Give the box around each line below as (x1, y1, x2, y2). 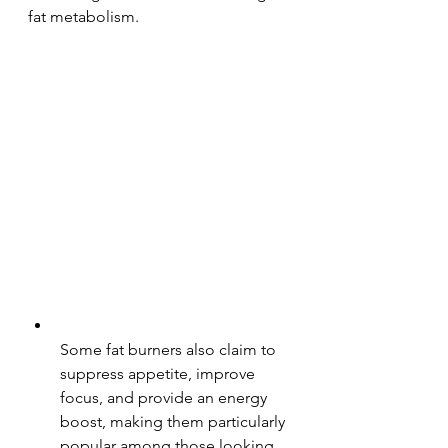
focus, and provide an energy (60, 388, 271, 407)
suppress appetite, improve (60, 364, 259, 383)
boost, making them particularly (60, 412, 289, 431)
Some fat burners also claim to (60, 340, 280, 359)
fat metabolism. (28, 7, 139, 26)
